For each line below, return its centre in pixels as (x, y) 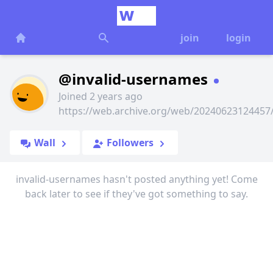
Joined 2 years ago (101, 97)
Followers (130, 143)
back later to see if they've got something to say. (136, 194)
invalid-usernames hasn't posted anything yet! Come (136, 179)
